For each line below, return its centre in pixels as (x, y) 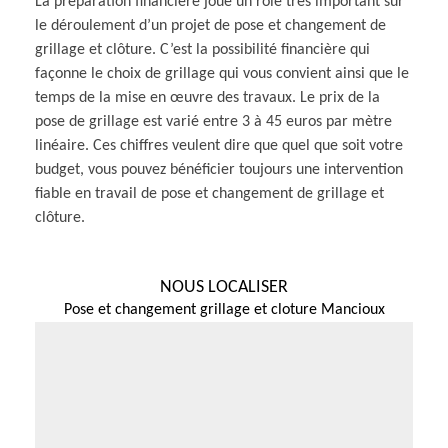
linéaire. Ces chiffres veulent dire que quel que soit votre (219, 145)
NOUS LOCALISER (224, 287)
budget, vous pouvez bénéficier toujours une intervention (219, 169)
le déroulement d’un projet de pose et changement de (210, 25)
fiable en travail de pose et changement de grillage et (209, 193)
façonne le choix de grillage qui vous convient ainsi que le (222, 73)
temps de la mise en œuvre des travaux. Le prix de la (207, 97)
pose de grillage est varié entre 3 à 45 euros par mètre (213, 121)
